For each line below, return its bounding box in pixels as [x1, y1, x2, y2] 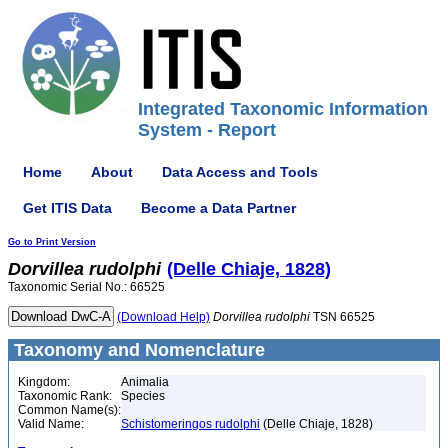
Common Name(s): [18, 403, 121, 417]
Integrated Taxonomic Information [138, 99, 428, 119]
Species [121, 389, 165, 403]
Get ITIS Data [23, 199, 112, 216]
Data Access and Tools [162, 163, 318, 180]
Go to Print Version [8, 237, 96, 247]
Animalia [121, 375, 169, 389]
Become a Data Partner [141, 199, 296, 216]
